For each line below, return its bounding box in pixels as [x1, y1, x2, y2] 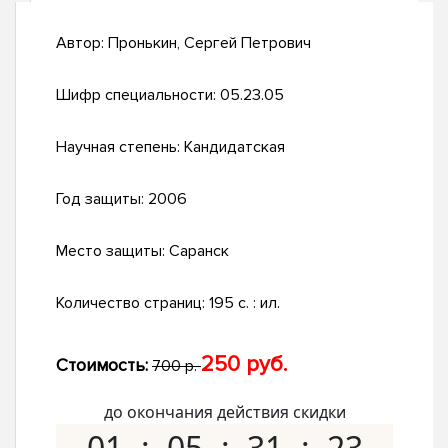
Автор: [56, 33, 108, 54]
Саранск [169, 241, 229, 262]
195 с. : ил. [209, 293, 280, 314]
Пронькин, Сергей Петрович [108, 33, 311, 54]
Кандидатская [184, 137, 285, 158]
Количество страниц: [56, 293, 209, 314]
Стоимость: [56, 354, 148, 377]
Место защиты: [56, 241, 169, 262]
